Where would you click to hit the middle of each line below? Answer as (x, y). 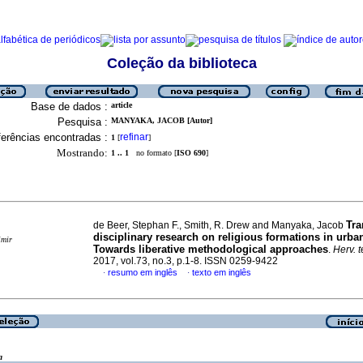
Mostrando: (82, 153)
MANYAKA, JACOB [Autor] (162, 120)
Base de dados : (69, 107)
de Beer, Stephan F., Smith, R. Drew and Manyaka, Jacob (220, 225)
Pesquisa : (83, 122)
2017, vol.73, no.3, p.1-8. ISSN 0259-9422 (186, 261)
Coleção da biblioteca (181, 63)
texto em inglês (222, 272)
